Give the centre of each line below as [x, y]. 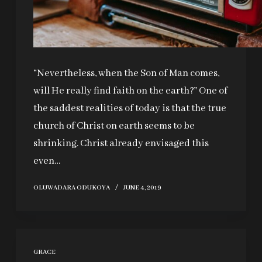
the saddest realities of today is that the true [130, 109]
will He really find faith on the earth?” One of [130, 91]
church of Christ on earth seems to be [114, 126]
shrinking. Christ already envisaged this [121, 144]
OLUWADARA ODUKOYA [71, 188]
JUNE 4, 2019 [142, 188]
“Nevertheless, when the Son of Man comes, [126, 74]
